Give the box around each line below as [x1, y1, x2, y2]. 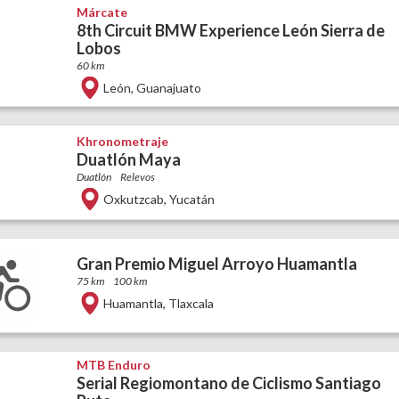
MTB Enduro [76, 357, 151, 372]
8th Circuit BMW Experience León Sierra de [76, 20, 385, 40]
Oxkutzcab [102, 191, 164, 207]
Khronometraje [76, 133, 168, 149]
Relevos [119, 169, 155, 183]
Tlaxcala [167, 295, 214, 311]
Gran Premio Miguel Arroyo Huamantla [76, 253, 357, 273]
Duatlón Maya [76, 149, 181, 169]
